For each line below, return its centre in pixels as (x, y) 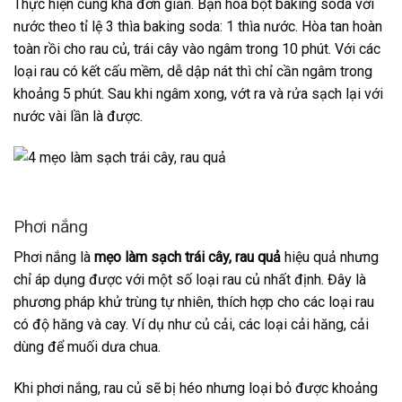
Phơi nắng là (54, 258)
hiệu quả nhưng (332, 258)
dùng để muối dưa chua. (89, 347)
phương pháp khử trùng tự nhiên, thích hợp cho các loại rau (194, 302)
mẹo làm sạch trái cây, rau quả (189, 258)
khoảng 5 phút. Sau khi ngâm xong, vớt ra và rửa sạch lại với (198, 94)
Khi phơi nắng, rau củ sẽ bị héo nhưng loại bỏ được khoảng (196, 389)
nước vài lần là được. (78, 117)
